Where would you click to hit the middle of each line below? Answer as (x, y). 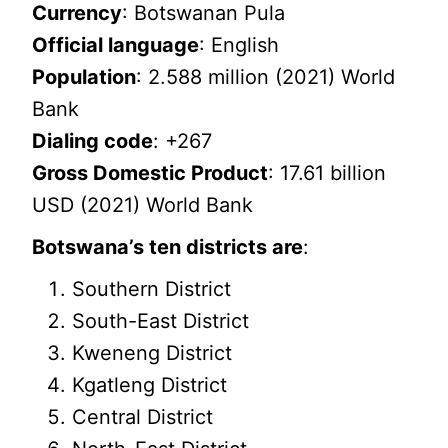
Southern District (152, 289)
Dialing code (93, 141)
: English (239, 45)
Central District (143, 417)
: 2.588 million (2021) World (266, 77)
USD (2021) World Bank (143, 205)
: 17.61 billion (327, 173)
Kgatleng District (150, 385)
